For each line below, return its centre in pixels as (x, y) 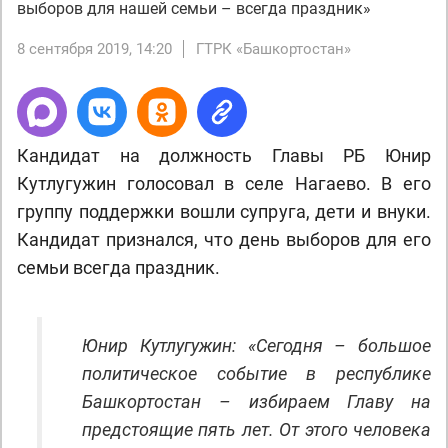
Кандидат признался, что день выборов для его (224, 239)
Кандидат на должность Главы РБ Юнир (224, 155)
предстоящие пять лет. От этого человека (256, 429)
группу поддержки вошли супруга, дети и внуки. (224, 211)
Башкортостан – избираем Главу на (256, 401)
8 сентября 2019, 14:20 (94, 49)
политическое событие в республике (256, 373)
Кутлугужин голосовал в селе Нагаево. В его (224, 183)
